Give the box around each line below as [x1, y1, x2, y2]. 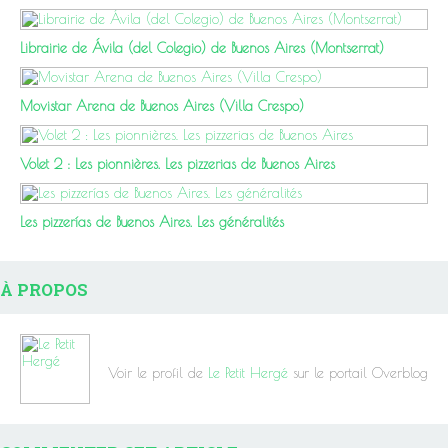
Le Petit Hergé [208, 365, 288, 382]
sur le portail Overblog [288, 365, 428, 382]
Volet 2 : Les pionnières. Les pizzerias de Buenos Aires [20, 155, 335, 172]
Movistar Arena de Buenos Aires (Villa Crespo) [20, 97, 304, 114]
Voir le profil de [108, 365, 208, 382]
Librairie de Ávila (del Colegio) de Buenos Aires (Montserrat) [20, 39, 384, 56]
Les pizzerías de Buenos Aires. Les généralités [20, 213, 284, 230]
